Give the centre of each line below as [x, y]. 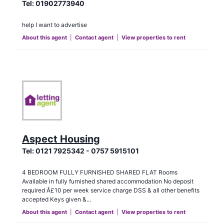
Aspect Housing [61, 139]
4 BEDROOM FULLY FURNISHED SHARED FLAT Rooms [100, 172]
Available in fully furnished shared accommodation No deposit [108, 181]
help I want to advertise [54, 24]
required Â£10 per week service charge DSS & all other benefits [111, 190]
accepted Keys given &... [56, 199]
